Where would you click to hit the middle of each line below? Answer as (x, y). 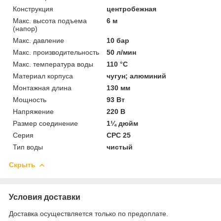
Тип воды (28, 147)
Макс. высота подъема (50, 20)
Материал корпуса (43, 76)
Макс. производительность (56, 52)
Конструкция (33, 9)
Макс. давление (38, 40)
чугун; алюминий (137, 76)
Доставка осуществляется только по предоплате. (89, 213)
